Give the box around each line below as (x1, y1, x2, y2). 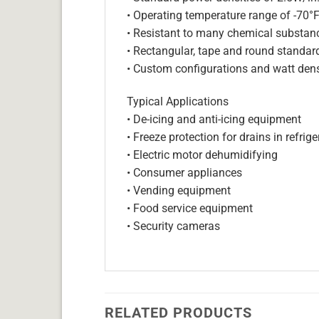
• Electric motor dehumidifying (127, 147, 278, 162)
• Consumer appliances (127, 165, 242, 179)
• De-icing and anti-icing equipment (127, 112, 301, 126)
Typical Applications (127, 94, 229, 108)
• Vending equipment (127, 183, 231, 197)
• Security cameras (127, 219, 220, 233)
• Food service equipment (127, 201, 253, 215)
